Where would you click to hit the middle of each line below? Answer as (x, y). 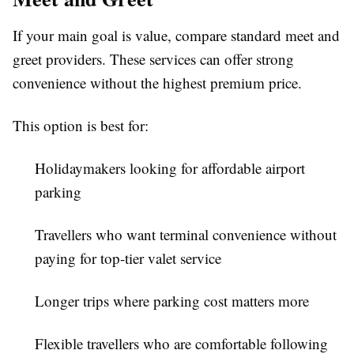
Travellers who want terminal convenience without (186, 234)
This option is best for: (81, 125)
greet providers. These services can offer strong (153, 58)
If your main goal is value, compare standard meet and (176, 35)
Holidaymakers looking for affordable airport (170, 168)
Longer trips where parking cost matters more (172, 300)
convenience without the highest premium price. (157, 82)
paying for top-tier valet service (128, 258)
